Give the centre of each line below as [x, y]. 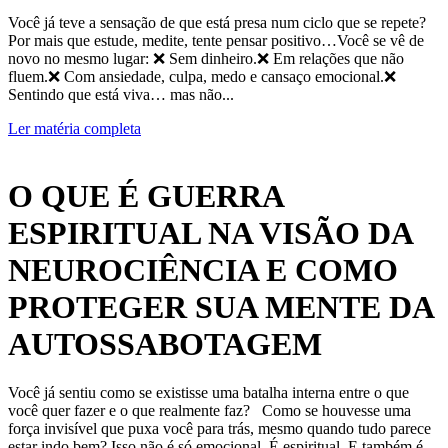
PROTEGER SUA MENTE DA [220, 306]
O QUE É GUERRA [145, 195]
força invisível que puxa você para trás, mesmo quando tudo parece [219, 429]
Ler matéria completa [74, 129]
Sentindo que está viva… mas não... [121, 95]
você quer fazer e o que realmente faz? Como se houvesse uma [209, 411]
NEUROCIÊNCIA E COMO [203, 269]
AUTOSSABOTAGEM [165, 343]
